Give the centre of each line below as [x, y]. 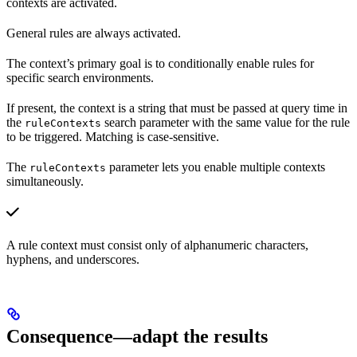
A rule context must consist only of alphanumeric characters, [157, 245]
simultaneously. [45, 182]
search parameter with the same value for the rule [226, 123]
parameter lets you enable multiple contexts [216, 167]
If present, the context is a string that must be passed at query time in [177, 108]
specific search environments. [80, 78]
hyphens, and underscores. [73, 260]
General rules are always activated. [94, 33]
